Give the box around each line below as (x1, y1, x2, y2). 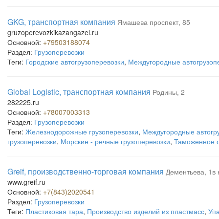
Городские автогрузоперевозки (25, 57, 124, 66)
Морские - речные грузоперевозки (61, 136, 170, 146)
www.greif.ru (7, 177, 45, 187)
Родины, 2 (153, 87, 185, 97)
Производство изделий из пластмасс (87, 206, 204, 216)
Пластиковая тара (25, 206, 83, 216)
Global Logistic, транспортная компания (7, 86, 151, 97)
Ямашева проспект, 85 (117, 17, 190, 27)
